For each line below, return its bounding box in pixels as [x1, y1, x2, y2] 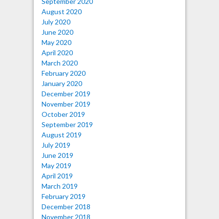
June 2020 [41, 27, 73, 36]
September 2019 [41, 120, 93, 129]
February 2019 [41, 192, 86, 200]
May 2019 [41, 161, 71, 170]
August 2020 [41, 7, 82, 16]
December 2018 [41, 202, 90, 211]
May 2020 [41, 38, 71, 46]
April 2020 [41, 48, 73, 57]
